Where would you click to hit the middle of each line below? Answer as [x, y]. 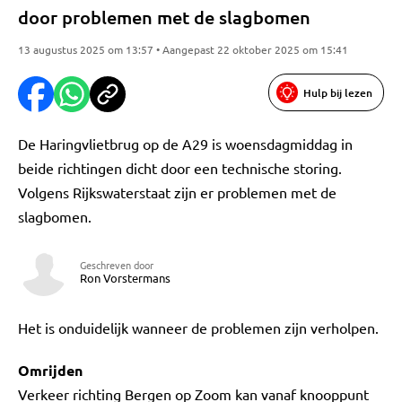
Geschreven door [117, 265]
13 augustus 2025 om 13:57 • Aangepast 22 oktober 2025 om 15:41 [183, 49]
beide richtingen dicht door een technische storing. [180, 168]
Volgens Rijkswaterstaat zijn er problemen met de [177, 192]
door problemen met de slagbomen [164, 17]
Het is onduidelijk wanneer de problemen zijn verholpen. [198, 328]
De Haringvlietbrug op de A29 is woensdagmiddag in [185, 144]
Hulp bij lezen [338, 92]
